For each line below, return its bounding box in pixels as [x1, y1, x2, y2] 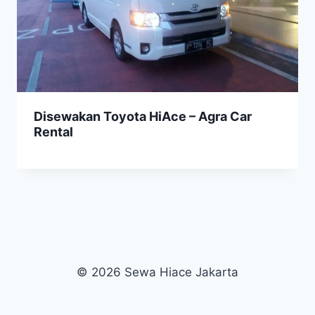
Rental [34, 124, 73, 139]
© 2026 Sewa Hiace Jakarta [77, 265, 238, 279]
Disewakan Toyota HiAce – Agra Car [34, 108, 252, 124]
